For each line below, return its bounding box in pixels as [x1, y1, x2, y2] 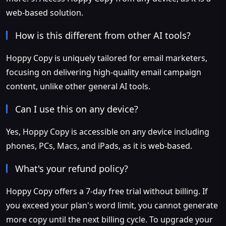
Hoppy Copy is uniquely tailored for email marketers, [6, 52, 207, 64]
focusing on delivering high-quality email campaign [6, 66, 201, 78]
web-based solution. [6, 7, 83, 18]
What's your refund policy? [15, 162, 128, 175]
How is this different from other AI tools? [15, 29, 191, 41]
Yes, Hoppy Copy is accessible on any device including [6, 126, 209, 137]
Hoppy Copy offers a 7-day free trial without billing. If [6, 185, 208, 197]
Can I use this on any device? [15, 102, 138, 115]
